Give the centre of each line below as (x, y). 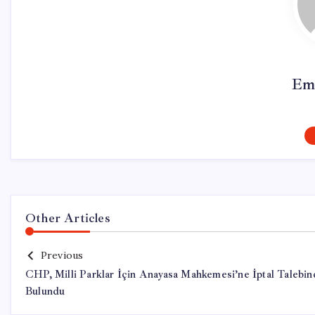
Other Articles (68, 218)
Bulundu (45, 291)
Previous (62, 255)
